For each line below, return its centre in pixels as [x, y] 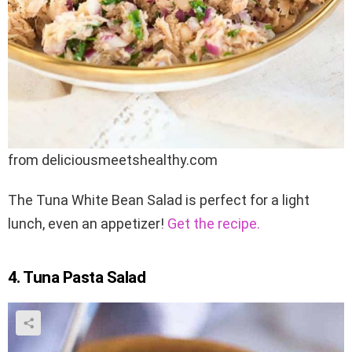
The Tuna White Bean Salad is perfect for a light [159, 200]
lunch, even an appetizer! [88, 224]
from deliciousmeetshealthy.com [113, 160]
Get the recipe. [214, 224]
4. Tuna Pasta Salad [77, 278]
